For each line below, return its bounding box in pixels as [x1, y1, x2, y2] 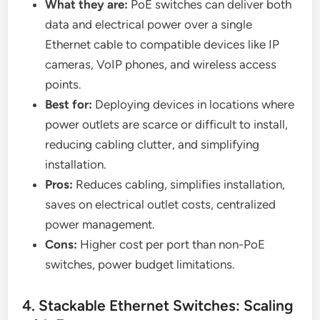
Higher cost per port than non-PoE [77, 237, 266, 252]
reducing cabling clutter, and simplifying [45, 137, 260, 152]
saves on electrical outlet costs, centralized [45, 197, 276, 212]
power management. [45, 217, 156, 232]
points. [45, 77, 82, 92]
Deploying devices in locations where [92, 97, 295, 112]
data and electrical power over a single [45, 17, 253, 32]
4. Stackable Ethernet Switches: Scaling [22, 296, 294, 315]
